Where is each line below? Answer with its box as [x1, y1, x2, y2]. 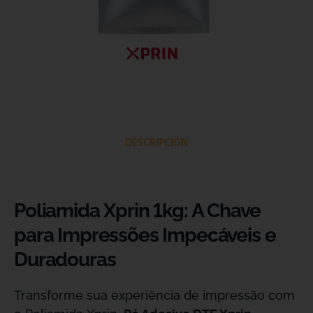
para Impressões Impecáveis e [14, 224, 276, 247]
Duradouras [14, 248, 116, 271]
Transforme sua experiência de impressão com [14, 288, 295, 303]
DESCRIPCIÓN [125, 135, 188, 152]
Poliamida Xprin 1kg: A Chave [14, 199, 261, 222]
